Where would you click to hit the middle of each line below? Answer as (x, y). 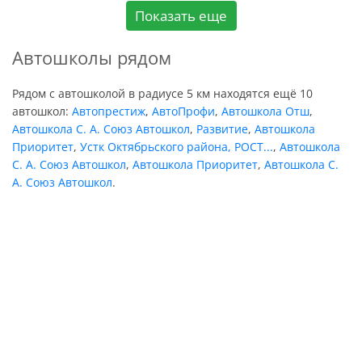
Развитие (222, 129)
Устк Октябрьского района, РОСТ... (177, 147)
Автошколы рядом (92, 58)
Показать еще (181, 15)
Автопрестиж (109, 111)
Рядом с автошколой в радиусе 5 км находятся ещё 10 (162, 93)
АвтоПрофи (183, 111)
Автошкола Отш (265, 111)
